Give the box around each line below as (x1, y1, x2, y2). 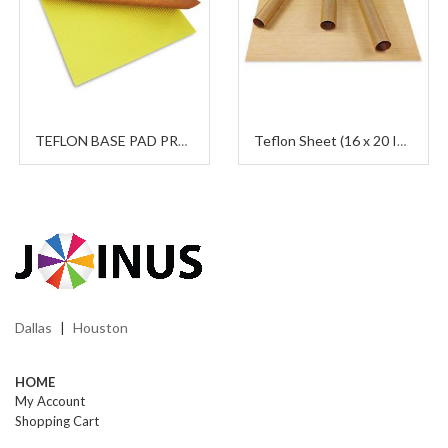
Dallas (15, 318, 52, 336)
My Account (15, 392, 85, 409)
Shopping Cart (15, 412, 99, 429)
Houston (73, 318, 128, 336)
